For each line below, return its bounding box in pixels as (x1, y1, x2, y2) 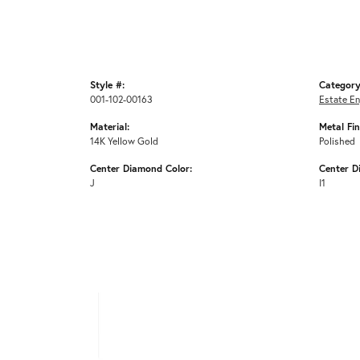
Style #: (90, 78, 125, 92)
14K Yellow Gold (90, 134, 158, 148)
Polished (319, 134, 355, 148)
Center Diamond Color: (90, 162, 192, 175)
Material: (90, 120, 129, 133)
